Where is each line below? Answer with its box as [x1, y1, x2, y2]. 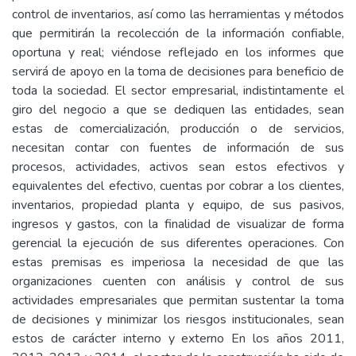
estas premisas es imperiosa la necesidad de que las [12, 253, 344, 271]
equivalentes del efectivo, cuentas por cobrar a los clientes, [12, 177, 344, 195]
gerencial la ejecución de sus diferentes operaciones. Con [12, 234, 344, 252]
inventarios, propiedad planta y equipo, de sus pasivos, [12, 196, 344, 214]
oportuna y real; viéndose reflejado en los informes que [12, 44, 344, 61]
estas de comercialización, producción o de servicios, [12, 120, 344, 137]
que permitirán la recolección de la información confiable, [12, 25, 344, 42]
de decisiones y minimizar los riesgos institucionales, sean [12, 311, 344, 328]
